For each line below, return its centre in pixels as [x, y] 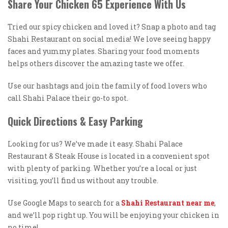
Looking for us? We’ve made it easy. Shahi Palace [95, 144]
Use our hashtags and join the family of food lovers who [107, 86]
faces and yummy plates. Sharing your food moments [104, 51]
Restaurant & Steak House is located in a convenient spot [109, 156]
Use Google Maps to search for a [64, 203]
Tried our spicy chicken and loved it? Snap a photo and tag [112, 27]
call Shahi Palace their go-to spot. [68, 98]
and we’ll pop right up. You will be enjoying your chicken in [113, 215]
